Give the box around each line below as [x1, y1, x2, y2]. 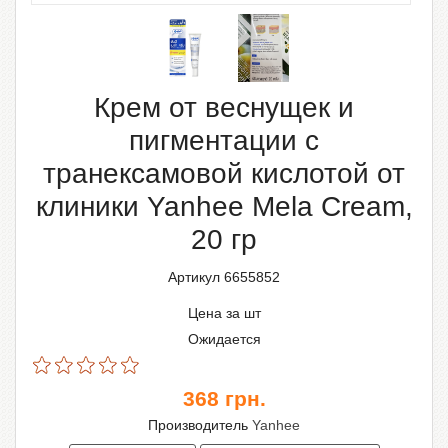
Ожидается [187, 331, 261, 348]
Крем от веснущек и [94, 92, 354, 124]
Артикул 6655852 [168, 269, 280, 286]
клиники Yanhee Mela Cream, [35, 191, 413, 223]
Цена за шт [187, 305, 261, 322]
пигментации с [129, 125, 319, 157]
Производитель [148, 417, 252, 434]
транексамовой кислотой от [43, 158, 405, 190]
